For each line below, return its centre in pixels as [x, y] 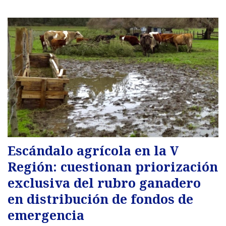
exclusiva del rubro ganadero [104, 182]
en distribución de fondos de [100, 199]
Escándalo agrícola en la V [93, 150]
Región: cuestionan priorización [113, 166]
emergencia [46, 215]
